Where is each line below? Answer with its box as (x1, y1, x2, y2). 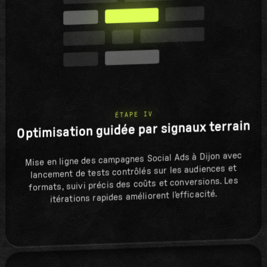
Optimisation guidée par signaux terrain (17, 119, 250, 141)
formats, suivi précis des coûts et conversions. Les (29, 176, 238, 193)
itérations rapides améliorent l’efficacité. (49, 189, 218, 205)
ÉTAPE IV (114, 111, 153, 119)
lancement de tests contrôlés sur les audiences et (30, 163, 237, 181)
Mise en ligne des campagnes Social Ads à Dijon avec (24, 150, 243, 168)
